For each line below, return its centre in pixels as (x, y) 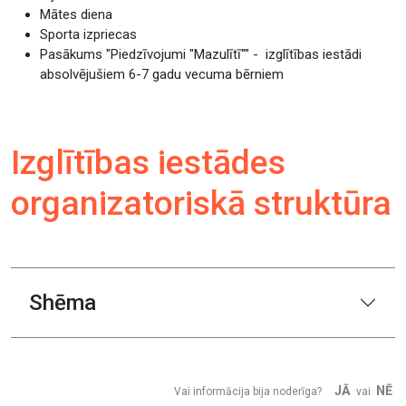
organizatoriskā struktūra (201, 203)
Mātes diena (76, 14)
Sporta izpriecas (88, 34)
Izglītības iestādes (148, 162)
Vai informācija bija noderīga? (248, 391)
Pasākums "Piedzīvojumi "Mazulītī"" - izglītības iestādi (201, 54)
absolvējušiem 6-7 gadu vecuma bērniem (162, 74)
